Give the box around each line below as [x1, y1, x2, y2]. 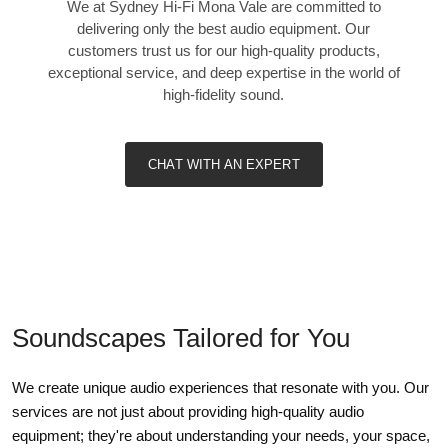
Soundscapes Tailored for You [12, 322, 350, 353]
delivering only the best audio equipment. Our [77, 19, 371, 37]
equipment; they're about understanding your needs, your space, [12, 426, 430, 444]
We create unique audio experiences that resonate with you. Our [12, 378, 429, 396]
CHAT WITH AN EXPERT [148, 156, 300, 172]
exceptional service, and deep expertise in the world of [47, 63, 400, 81]
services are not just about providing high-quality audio [12, 402, 364, 420]
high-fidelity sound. [163, 85, 285, 103]
